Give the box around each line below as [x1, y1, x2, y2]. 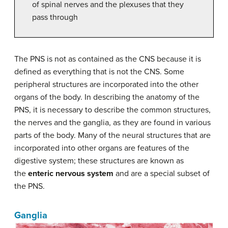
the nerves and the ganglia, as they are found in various [14, 117, 211, 128]
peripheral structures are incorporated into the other [14, 79, 198, 90]
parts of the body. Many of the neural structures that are [14, 130, 211, 140]
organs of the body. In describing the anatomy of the [14, 92, 199, 102]
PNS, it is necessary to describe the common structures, [14, 104, 211, 115]
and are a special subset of [116, 168, 210, 179]
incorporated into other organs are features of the [14, 142, 189, 153]
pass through [32, 12, 78, 22]
